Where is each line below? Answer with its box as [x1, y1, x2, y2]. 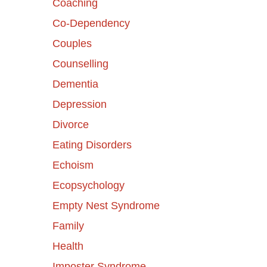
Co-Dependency [52, 17, 130, 29]
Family [52, 219, 84, 232]
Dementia [52, 77, 98, 90]
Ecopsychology [52, 179, 125, 191]
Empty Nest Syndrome [52, 199, 160, 212]
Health [52, 240, 83, 252]
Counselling [52, 57, 108, 70]
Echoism [52, 159, 94, 171]
